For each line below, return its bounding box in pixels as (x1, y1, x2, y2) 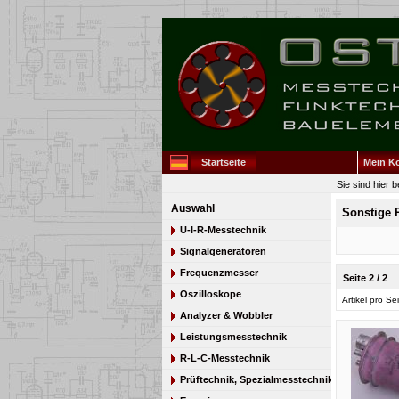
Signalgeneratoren (180, 246, 266, 256)
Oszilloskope (180, 289, 241, 299)
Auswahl (171, 202, 215, 215)
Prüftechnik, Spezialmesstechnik (180, 374, 333, 385)
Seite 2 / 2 (342, 273, 387, 283)
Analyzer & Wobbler (180, 310, 273, 321)
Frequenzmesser (180, 267, 258, 278)
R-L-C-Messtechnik (180, 353, 270, 363)
